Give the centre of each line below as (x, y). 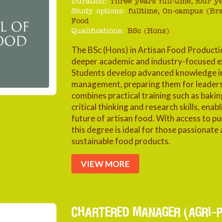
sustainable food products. (121, 141)
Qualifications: (98, 31)
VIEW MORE (106, 164)
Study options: (98, 12)
